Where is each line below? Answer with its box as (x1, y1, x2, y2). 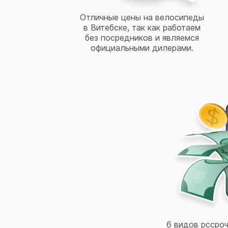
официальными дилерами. (91, 43, 193, 53)
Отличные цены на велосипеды (80, 12, 204, 22)
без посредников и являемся (85, 33, 199, 43)
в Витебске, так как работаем (83, 22, 201, 33)
